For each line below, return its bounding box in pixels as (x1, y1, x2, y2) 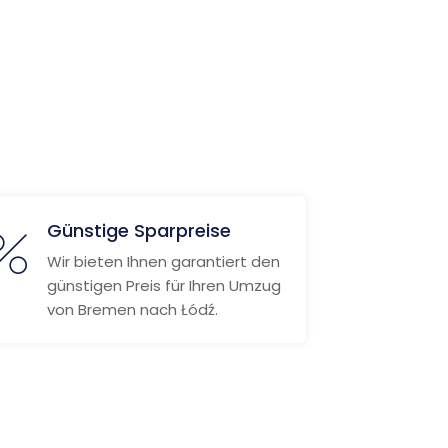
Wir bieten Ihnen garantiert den (46, 251, 280, 272)
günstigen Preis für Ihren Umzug (46, 275, 281, 296)
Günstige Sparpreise (46, 218, 231, 243)
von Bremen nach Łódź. (46, 299, 218, 320)
